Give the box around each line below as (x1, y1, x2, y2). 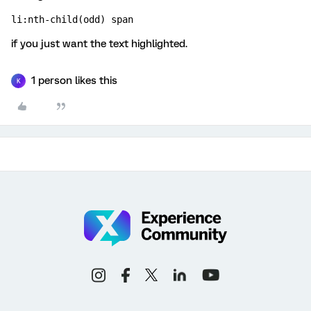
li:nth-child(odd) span (11, 14, 133, 25)
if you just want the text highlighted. (11, 37, 187, 50)
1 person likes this (31, 74, 117, 87)
